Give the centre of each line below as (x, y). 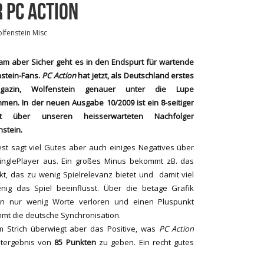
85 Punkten (75, 242)
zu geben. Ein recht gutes (145, 242)
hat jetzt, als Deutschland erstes (135, 75)
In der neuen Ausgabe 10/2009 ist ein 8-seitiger (108, 103)
